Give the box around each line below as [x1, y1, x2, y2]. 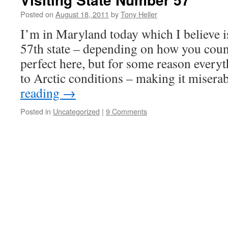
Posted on [20, 9, 53, 19]
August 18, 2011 [55, 9, 109, 19]
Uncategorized [53, 106, 100, 117]
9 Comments [106, 106, 147, 117]
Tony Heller [121, 9, 157, 19]
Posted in [20, 106, 51, 117]
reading [20, 84, 63, 101]
